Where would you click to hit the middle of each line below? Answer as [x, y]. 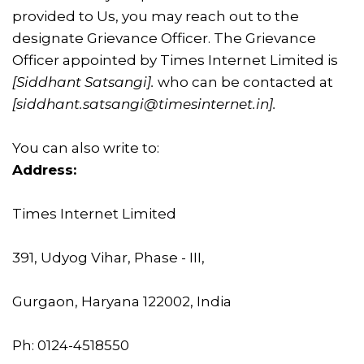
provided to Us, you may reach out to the [156, 16]
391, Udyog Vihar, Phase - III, [108, 258]
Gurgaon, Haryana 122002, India [122, 301]
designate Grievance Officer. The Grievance [164, 38]
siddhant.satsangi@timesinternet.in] [145, 104]
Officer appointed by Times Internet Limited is [175, 60]
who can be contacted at [244, 82]
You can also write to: [86, 148]
